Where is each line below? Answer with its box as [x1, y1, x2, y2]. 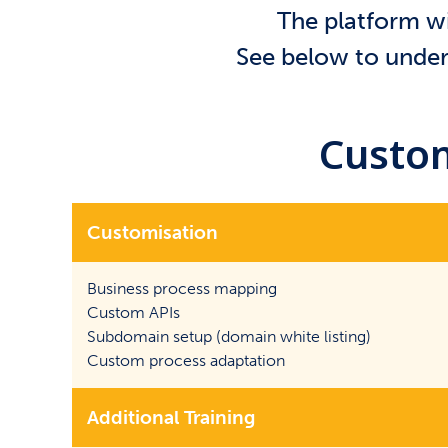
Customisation [87, 221, 218, 244]
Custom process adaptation [87, 351, 285, 370]
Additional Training [87, 406, 255, 429]
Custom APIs [87, 303, 180, 322]
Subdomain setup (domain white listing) [87, 327, 371, 346]
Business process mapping [87, 279, 277, 298]
